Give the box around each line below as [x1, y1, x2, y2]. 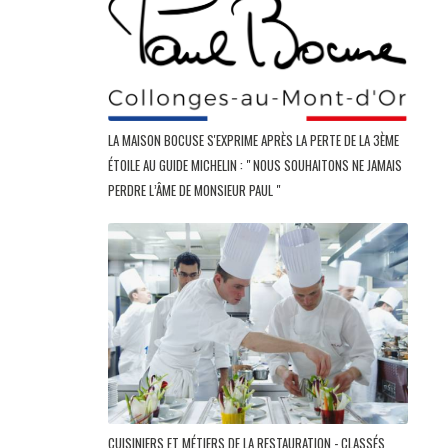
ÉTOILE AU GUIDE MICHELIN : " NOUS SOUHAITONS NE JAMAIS [108, 155, 402, 176]
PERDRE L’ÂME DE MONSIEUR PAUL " [108, 180, 283, 201]
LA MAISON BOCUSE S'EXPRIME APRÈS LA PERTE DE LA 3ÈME [108, 130, 399, 151]
